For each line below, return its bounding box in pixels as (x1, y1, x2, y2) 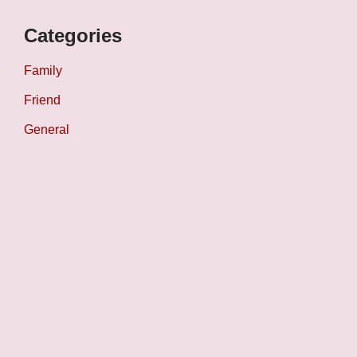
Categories (24, 25, 122, 47)
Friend (24, 93, 61, 108)
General (24, 123, 69, 137)
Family (24, 64, 62, 78)
